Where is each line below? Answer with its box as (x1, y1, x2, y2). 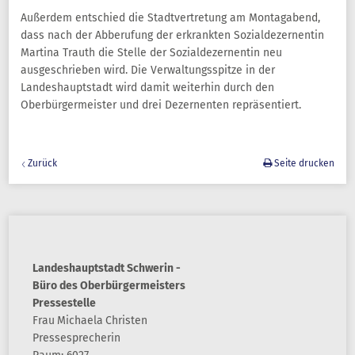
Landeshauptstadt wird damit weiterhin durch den (21, 81, 274, 94)
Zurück (28, 158, 57, 169)
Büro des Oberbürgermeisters (32, 279, 185, 292)
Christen (105, 314, 147, 327)
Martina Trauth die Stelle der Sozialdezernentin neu (21, 46, 282, 59)
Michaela (57, 314, 103, 327)
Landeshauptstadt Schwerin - (32, 261, 181, 275)
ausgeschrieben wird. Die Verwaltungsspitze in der (21, 63, 275, 77)
